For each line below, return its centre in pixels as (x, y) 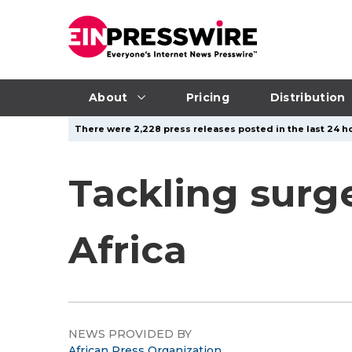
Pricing (207, 97)
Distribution (308, 97)
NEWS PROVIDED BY (130, 334)
